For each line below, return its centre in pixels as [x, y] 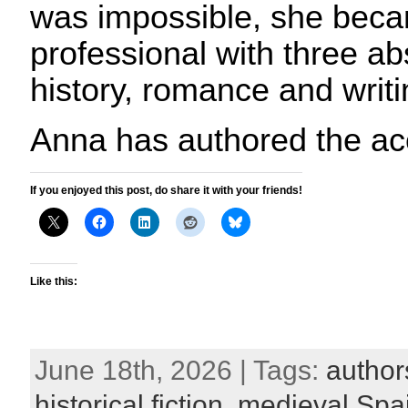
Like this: [54, 281]
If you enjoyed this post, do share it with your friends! [166, 190]
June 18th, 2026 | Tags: [180, 370]
